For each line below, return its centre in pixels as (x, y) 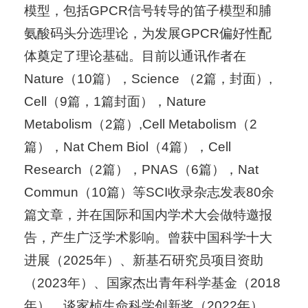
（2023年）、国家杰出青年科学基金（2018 (152, 283)
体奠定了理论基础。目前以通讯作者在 (135, 56)
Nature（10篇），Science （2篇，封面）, (148, 79)
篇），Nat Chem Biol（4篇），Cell (127, 147)
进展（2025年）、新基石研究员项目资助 (143, 261)
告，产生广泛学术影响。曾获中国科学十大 (148, 238)
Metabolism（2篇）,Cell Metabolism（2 (140, 124)
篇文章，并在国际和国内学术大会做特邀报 (148, 215)
